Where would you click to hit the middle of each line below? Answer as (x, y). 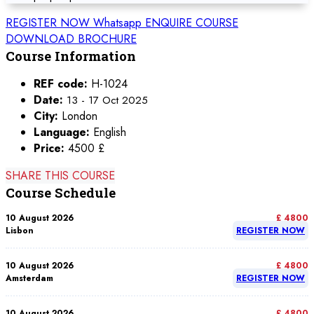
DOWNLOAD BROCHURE (71, 39)
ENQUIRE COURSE (192, 23)
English (110, 132)
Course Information (71, 56)
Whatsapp (119, 23)
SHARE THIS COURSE (60, 176)
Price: (51, 148)
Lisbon (20, 231)
